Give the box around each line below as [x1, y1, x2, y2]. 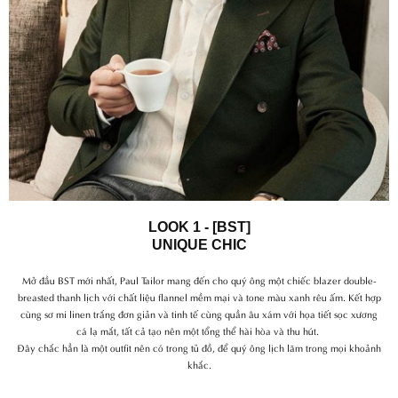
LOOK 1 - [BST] [147, 219, 251, 235]
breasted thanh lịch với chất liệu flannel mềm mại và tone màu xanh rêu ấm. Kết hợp [17, 289, 381, 304]
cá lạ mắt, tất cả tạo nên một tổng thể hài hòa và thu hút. [76, 322, 322, 338]
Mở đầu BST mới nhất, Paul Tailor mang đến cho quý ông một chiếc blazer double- [21, 272, 377, 287]
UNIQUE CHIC [151, 236, 247, 252]
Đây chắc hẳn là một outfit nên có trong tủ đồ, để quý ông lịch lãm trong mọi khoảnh [17, 339, 381, 354]
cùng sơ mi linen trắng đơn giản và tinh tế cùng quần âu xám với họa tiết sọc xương [20, 306, 378, 321]
